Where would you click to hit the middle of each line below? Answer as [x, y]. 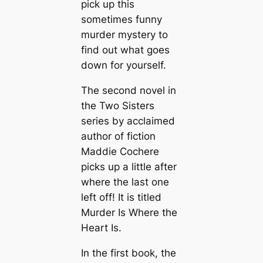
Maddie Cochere [120, 152]
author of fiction [118, 136]
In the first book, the [128, 253]
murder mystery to [124, 35]
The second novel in [128, 91]
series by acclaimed [128, 121]
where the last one [125, 182]
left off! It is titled [121, 198]
